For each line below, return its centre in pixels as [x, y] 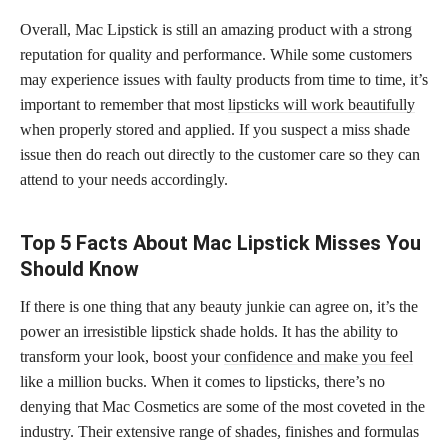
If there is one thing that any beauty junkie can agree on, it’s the [219, 306]
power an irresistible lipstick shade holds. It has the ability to [209, 331]
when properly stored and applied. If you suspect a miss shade [215, 129]
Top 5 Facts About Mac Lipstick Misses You [220, 242]
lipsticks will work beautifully [321, 104]
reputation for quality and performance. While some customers [216, 54]
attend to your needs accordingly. [124, 179]
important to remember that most [124, 104]
